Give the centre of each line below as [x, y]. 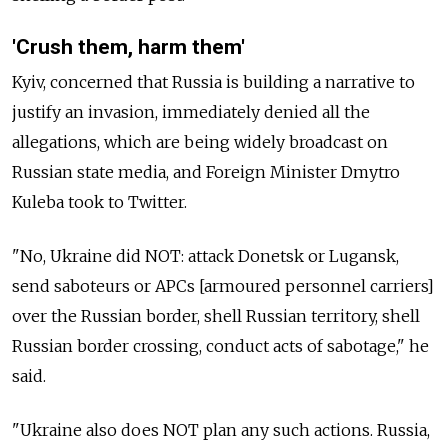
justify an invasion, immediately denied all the [191, 111]
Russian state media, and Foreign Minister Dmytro [206, 171]
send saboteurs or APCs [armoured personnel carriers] [223, 285]
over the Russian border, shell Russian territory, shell [216, 315]
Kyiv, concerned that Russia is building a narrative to [213, 81]
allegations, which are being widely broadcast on [200, 141]
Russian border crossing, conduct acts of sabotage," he [220, 345]
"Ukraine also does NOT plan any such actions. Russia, [221, 429]
